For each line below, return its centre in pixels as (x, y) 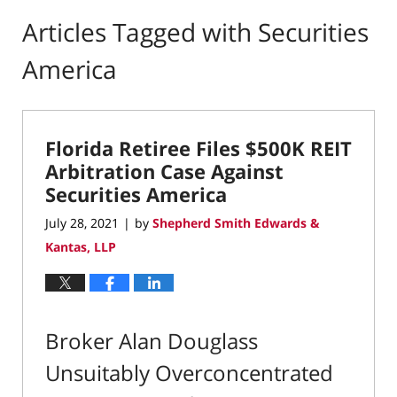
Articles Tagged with (137, 32)
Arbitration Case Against (164, 171)
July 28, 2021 (82, 222)
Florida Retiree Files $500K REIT (198, 148)
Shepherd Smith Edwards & (236, 222)
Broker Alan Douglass (152, 340)
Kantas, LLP (81, 246)
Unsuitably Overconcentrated (189, 372)
